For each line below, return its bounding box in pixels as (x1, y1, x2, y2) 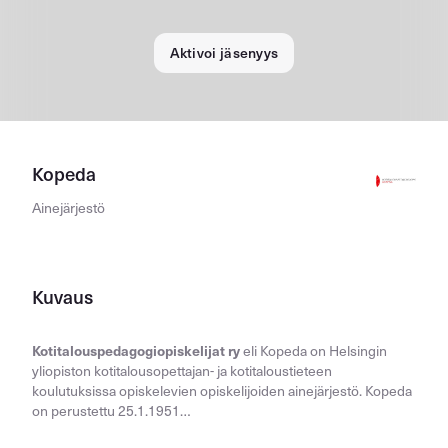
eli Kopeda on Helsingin (240, 340, 387, 361)
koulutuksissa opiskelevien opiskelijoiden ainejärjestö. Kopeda (32, 380, 412, 401)
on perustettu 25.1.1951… (32, 400, 191, 421)
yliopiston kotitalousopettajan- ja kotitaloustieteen (32, 360, 332, 381)
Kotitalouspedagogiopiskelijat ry (32, 340, 240, 361)
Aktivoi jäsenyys (169, 42, 279, 63)
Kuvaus (32, 282, 93, 310)
